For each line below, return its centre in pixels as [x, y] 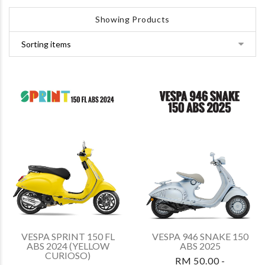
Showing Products [132, 20]
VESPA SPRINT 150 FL [68, 237]
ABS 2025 [200, 246]
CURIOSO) [68, 256]
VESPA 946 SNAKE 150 [200, 237]
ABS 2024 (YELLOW [68, 246]
